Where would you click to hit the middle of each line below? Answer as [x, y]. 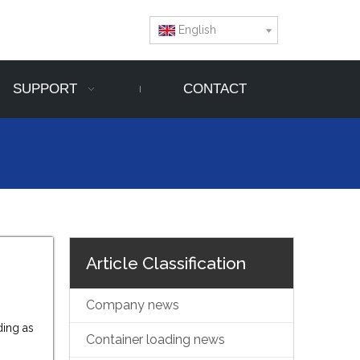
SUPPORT [45, 89]
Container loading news [155, 340]
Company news [133, 305]
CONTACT [215, 89]
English [197, 30]
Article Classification [166, 264]
